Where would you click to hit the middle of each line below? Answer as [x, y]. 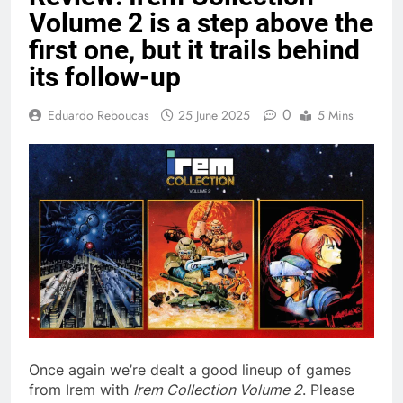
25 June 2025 [214, 115]
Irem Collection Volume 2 [218, 389]
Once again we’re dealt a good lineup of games [190, 369]
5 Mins [336, 115]
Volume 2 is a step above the [201, 22]
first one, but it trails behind [194, 49]
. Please [328, 389]
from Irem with [81, 389]
